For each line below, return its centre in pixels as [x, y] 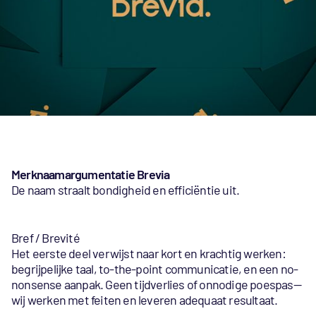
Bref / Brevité [45, 238]
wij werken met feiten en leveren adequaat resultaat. [145, 300]
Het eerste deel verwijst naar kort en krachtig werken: [148, 254]
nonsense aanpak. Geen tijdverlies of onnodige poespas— [156, 285]
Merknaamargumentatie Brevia [91, 175]
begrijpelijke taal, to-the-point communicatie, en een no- [155, 269]
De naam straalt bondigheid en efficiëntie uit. [126, 190]
